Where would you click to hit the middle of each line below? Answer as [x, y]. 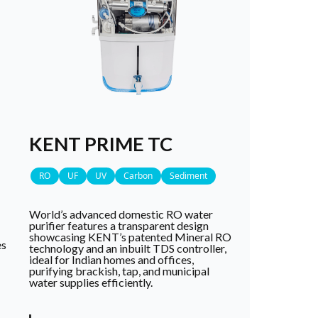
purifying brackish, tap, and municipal [120, 271]
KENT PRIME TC [101, 144]
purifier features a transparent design [119, 226]
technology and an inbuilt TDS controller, [128, 248]
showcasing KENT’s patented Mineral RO [131, 237]
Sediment [189, 176]
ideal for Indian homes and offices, [112, 260]
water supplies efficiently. [91, 283]
